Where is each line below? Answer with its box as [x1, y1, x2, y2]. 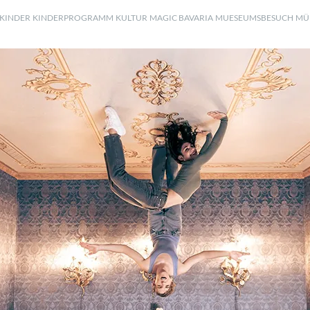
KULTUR [116, 12, 147, 23]
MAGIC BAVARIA [149, 12, 213, 23]
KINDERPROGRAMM [33, 12, 113, 23]
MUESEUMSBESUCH [215, 12, 293, 23]
